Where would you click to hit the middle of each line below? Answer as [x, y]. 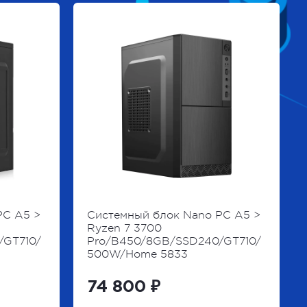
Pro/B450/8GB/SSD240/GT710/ [174, 241]
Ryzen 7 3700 [124, 228]
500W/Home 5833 [137, 254]
